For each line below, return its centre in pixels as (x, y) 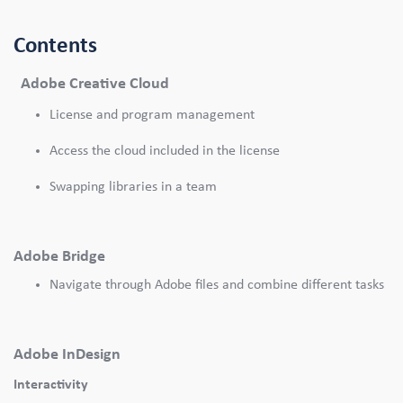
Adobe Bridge (59, 256)
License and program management (152, 114)
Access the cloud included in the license (165, 150)
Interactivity (51, 384)
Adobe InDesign (67, 354)
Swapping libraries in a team (133, 186)
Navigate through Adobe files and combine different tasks (217, 284)
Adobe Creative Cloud (95, 84)
